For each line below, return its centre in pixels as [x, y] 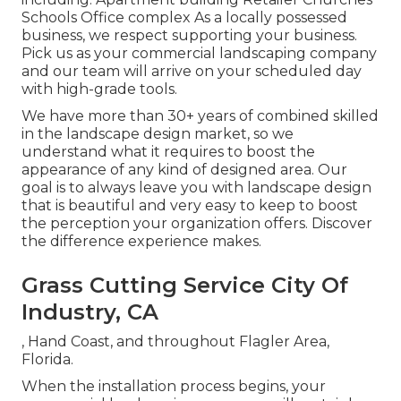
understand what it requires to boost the [168, 151]
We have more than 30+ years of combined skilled [200, 115]
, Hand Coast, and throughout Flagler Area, [175, 341]
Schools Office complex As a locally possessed [184, 17]
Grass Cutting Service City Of [185, 285]
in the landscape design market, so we [158, 133]
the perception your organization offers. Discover [197, 223]
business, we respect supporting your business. [189, 35]
